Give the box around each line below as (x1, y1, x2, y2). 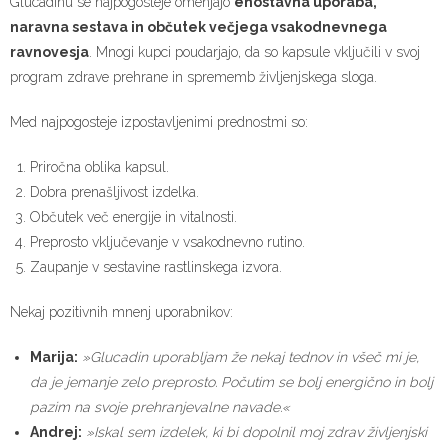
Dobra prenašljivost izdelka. (30, 184, 199, 201)
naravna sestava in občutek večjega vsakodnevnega (10, 19, 387, 36)
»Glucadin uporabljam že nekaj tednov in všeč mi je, (82, 349, 419, 366)
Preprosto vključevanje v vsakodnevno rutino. (30, 234, 305, 251)
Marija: (30, 349, 78, 366)
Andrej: (30, 424, 82, 441)
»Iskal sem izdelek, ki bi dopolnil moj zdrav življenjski (86, 424, 427, 441)
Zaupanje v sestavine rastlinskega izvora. (30, 259, 282, 276)
